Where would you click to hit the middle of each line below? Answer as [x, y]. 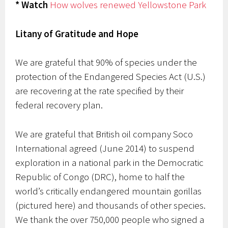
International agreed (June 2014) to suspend [105, 148]
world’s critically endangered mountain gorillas [109, 191]
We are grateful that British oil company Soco [104, 134]
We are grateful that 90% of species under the [106, 62]
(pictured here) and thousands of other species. [111, 205]
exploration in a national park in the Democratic [110, 162]
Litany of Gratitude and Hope [77, 33]
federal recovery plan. [59, 105]
